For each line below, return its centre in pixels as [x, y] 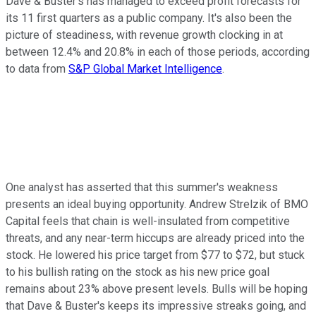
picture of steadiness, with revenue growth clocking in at [144, 35]
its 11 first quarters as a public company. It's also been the [149, 18]
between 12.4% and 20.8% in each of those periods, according [158, 51]
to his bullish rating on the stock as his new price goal [138, 272]
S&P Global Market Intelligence [145, 68]
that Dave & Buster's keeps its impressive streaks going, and [156, 305]
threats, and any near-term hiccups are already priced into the [155, 238]
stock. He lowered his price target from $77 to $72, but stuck [155, 255]
